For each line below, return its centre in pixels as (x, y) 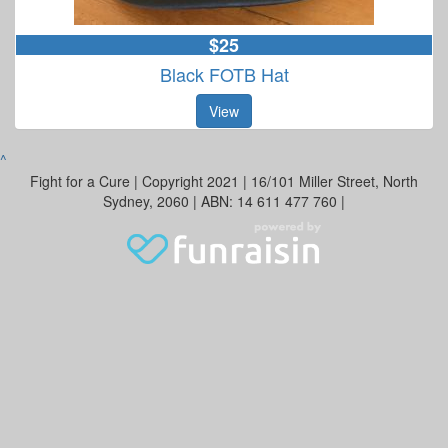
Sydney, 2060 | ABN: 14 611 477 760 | (224, 200)
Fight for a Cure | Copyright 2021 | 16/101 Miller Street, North (224, 180)
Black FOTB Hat (224, 73)
